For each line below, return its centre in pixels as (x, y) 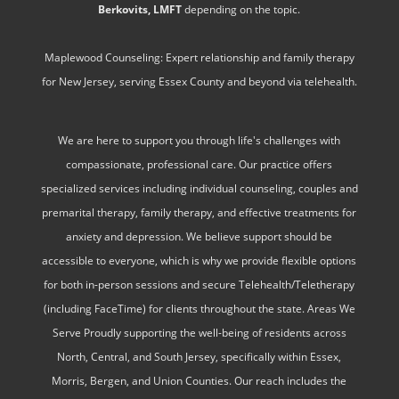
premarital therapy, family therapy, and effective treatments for (199, 212)
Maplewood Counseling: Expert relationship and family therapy (199, 57)
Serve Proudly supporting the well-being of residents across (199, 332)
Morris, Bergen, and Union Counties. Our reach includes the (199, 380)
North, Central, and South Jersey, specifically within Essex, (199, 356)
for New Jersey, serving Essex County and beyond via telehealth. (199, 81)
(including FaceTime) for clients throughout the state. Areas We (199, 308)
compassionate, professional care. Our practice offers (199, 164)
